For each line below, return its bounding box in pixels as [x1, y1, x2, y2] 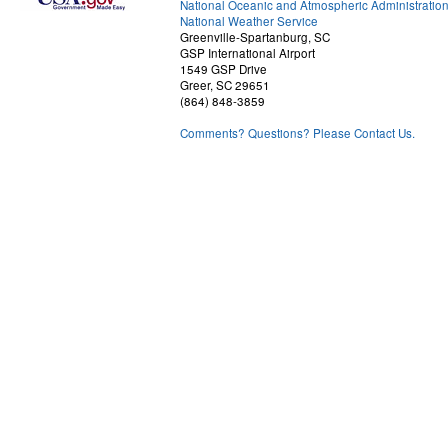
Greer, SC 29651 [180, 77, 270, 93]
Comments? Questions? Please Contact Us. [180, 125, 415, 141]
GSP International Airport [180, 45, 315, 61]
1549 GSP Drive [180, 61, 267, 77]
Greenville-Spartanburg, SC [180, 29, 330, 45]
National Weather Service [180, 13, 318, 29]
